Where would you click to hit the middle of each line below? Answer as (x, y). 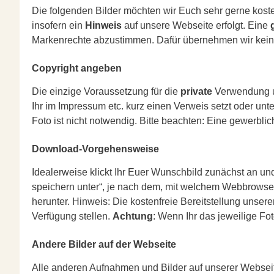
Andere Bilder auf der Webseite (104, 244)
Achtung (133, 216)
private (196, 91)
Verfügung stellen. (72, 216)
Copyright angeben (77, 68)
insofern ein (58, 25)
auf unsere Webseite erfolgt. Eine (196, 25)
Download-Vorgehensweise (95, 149)
